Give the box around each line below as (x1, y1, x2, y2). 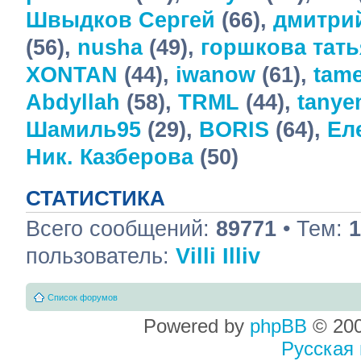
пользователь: (26, 243, 176, 268)
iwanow (176, 62, 255, 87)
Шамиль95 (26, 117, 141, 142)
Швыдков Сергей (26, 7, 215, 32)
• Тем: (276, 216, 349, 241)
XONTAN (26, 62, 118, 87)
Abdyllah (26, 89, 120, 114)
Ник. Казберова (26, 144, 193, 169)
